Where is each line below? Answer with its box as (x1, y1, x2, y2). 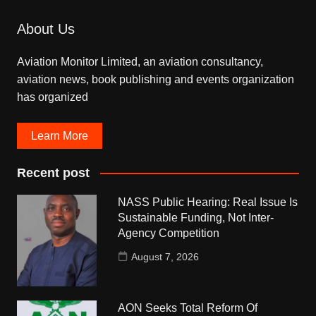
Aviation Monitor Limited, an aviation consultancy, (16, 55, 263, 68)
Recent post (16, 165, 90, 180)
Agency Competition (118, 226, 220, 239)
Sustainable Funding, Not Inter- (118, 211, 274, 224)
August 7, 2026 (131, 250, 200, 262)
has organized (16, 90, 88, 103)
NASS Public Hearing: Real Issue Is (118, 195, 298, 208)
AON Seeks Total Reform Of (118, 302, 258, 315)
